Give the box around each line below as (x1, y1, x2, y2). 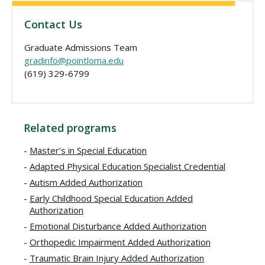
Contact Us (24, 17, 82, 32)
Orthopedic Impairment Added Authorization (30, 236, 211, 248)
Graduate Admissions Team (24, 41, 137, 54)
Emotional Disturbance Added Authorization (30, 220, 206, 232)
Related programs (24, 121, 117, 135)
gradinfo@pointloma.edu (24, 54, 124, 67)
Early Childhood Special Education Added (30, 192, 193, 204)
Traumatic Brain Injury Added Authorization (30, 252, 204, 264)
